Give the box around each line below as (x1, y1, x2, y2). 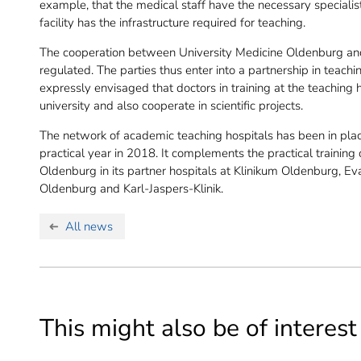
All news (64, 218, 113, 234)
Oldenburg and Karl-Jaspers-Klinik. (39, 180, 223, 197)
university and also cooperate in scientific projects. (39, 98, 303, 114)
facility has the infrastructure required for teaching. (39, 15, 305, 31)
